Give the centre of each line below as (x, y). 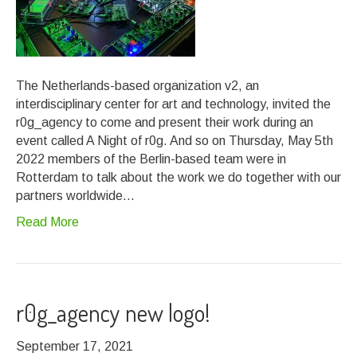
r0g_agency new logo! (113, 312)
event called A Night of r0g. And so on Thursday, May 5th (175, 141)
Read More (47, 222)
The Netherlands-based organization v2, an (137, 86)
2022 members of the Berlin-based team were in (151, 159)
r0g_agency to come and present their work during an (165, 122)
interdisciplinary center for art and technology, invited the (173, 104)
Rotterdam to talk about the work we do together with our (178, 177)
